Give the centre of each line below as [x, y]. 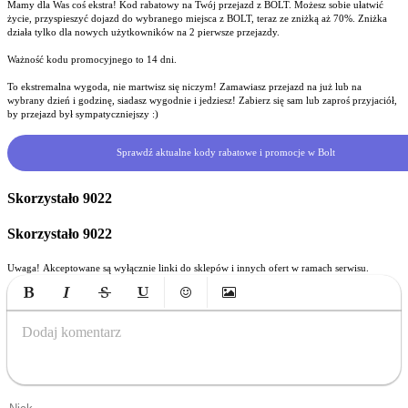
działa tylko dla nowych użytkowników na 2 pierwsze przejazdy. [143, 31]
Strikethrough [129, 316]
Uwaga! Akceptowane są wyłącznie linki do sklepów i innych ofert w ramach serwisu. [188, 268]
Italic [63, 316]
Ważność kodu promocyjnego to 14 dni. [92, 59]
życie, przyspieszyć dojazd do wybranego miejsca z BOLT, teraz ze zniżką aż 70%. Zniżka [197, 18]
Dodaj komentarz [71, 332]
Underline [155, 316]
